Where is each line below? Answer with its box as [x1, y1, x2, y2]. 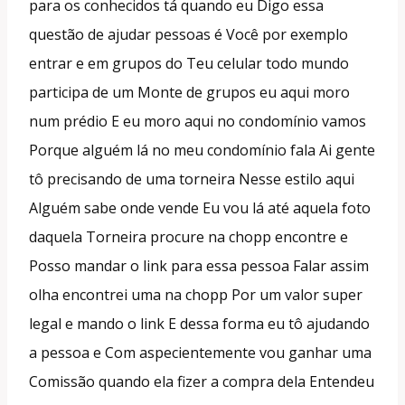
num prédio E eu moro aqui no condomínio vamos [29, 110, 366, 131]
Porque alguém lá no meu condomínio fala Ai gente [29, 139, 375, 160]
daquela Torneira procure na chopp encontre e [29, 226, 348, 247]
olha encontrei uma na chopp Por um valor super [29, 284, 363, 305]
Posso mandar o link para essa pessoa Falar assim [29, 255, 369, 276]
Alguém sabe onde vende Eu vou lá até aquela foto [29, 197, 371, 218]
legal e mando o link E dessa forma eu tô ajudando [29, 313, 370, 334]
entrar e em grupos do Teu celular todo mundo [29, 52, 349, 73]
